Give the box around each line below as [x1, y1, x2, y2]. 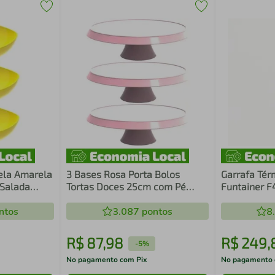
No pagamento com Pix [66, 255, 148, 265]
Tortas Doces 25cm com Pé [66, 180, 187, 192]
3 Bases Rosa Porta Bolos [66, 168, 180, 180]
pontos [139, 205, 172, 219]
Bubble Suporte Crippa [66, 193, 166, 204]
